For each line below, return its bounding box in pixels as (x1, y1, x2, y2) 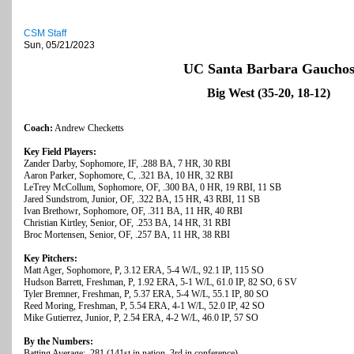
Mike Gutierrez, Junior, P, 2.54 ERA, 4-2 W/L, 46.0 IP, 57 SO (24, 312, 258, 324)
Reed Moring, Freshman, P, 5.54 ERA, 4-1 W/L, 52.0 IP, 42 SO (24, 300, 265, 312)
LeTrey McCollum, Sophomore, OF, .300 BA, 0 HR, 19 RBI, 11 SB (24, 182, 281, 194)
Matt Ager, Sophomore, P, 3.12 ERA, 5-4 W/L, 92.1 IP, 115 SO (24, 265, 264, 277)
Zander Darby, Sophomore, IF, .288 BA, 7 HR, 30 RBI (24, 158, 231, 170)
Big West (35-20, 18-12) (207, 86, 330, 100)
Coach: (24, 122, 53, 134)
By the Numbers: (24, 336, 93, 348)
